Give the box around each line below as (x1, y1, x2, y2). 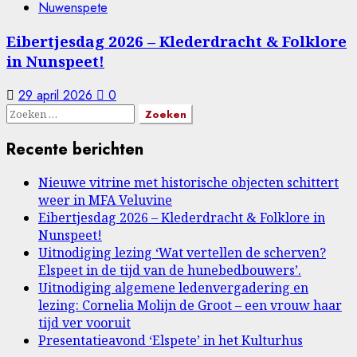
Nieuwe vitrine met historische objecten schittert (38, 174, 339, 192)
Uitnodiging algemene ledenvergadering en (38, 279, 308, 297)
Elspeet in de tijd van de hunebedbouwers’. (38, 261, 301, 280)
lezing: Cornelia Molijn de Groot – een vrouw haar (38, 296, 342, 315)
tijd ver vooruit (38, 314, 131, 332)
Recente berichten (6, 137, 143, 161)
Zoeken (6, 103, 52, 122)
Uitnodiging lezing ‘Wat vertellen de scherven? (38, 244, 326, 262)
